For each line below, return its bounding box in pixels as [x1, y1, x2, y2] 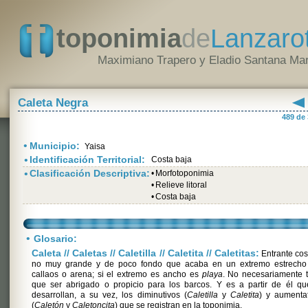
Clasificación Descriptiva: [30, 168, 150, 179]
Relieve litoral [155, 180, 207, 190]
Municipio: [30, 140, 82, 151]
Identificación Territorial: [30, 154, 145, 165]
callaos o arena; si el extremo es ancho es [32, 269, 202, 279]
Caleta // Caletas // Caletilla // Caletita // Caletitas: [32, 247, 259, 258]
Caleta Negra [18, 96, 88, 109]
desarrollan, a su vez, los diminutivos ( [32, 290, 187, 300]
